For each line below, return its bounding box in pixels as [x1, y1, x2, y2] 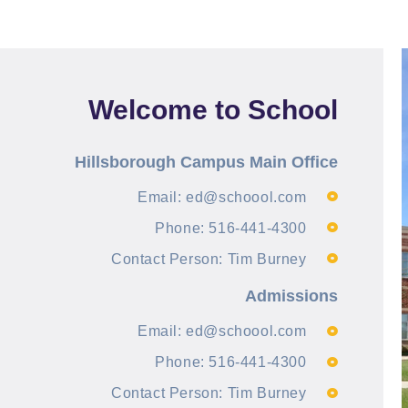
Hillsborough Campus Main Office [74, 153, 338, 172]
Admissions [244, 287, 338, 306]
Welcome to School [87, 94, 338, 125]
